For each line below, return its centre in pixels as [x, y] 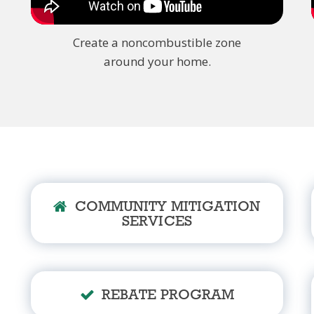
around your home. [157, 61]
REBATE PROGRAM [168, 295]
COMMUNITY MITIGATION [168, 207]
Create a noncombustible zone [157, 42]
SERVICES [157, 221]
